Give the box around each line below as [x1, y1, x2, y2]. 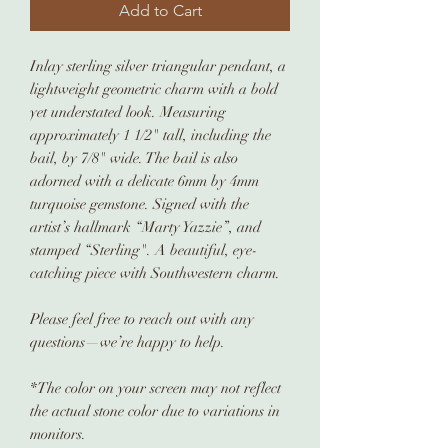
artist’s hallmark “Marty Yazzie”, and [30, 217, 261, 236]
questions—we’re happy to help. [30, 332, 225, 351]
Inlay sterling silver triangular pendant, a [30, 56, 286, 75]
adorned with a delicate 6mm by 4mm [30, 171, 259, 190]
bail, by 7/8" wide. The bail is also [30, 148, 238, 167]
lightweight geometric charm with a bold [30, 79, 278, 98]
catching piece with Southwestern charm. [30, 263, 280, 282]
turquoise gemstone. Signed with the [30, 194, 249, 213]
